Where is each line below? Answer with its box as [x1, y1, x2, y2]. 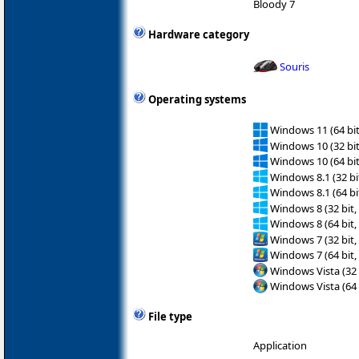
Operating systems [148, 92, 246, 107]
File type [148, 309, 192, 324]
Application [253, 337, 307, 353]
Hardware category [148, 27, 249, 42]
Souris [280, 58, 309, 74]
